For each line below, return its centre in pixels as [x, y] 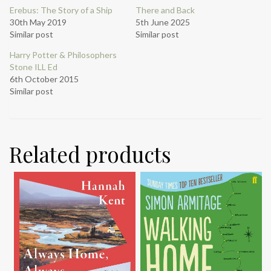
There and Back [165, 10]
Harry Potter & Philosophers [63, 55]
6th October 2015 [44, 79]
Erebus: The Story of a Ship [61, 10]
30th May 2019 [38, 22]
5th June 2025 [163, 22]
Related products [90, 154]
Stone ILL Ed [34, 67]
